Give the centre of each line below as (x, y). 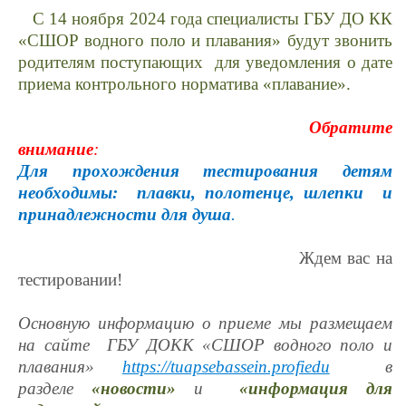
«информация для (316, 388)
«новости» (134, 388)
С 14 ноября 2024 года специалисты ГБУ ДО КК (205, 19)
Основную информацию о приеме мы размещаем (205, 323)
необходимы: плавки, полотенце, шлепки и (205, 193)
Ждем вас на (346, 258)
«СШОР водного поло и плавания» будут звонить (205, 40)
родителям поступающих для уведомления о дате (205, 62)
